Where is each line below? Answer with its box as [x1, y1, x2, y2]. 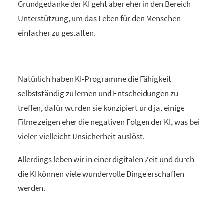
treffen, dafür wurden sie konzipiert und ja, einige [18, 102, 184, 113]
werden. [18, 182, 45, 193]
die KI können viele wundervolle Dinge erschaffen [18, 168, 184, 179]
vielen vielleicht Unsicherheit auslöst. [18, 130, 145, 142]
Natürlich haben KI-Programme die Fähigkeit [18, 73, 171, 84]
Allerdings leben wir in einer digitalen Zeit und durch [18, 153, 194, 165]
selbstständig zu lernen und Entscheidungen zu [18, 87, 178, 99]
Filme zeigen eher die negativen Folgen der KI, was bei [18, 116, 200, 127]
